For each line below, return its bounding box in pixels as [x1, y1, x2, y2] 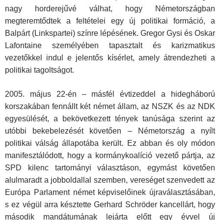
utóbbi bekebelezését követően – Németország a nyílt [5, 127, 215, 136]
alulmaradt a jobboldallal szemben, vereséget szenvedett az [5, 176, 215, 185]
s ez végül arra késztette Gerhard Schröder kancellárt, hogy [5, 200, 215, 209]
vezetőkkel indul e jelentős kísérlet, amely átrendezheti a [5, 54, 215, 62]
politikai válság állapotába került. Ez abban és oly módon [5, 139, 215, 148]
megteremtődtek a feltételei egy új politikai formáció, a [5, 17, 215, 26]
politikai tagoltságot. [5, 66, 74, 75]
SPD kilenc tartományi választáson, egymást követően [5, 164, 215, 172]
